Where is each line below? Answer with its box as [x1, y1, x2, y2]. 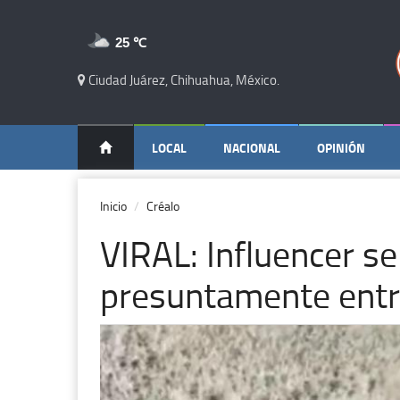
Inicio [100, 197, 127, 214]
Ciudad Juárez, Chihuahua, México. [86, 71, 279, 89]
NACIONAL [223, 138, 280, 157]
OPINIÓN [317, 138, 365, 157]
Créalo [146, 197, 179, 214]
